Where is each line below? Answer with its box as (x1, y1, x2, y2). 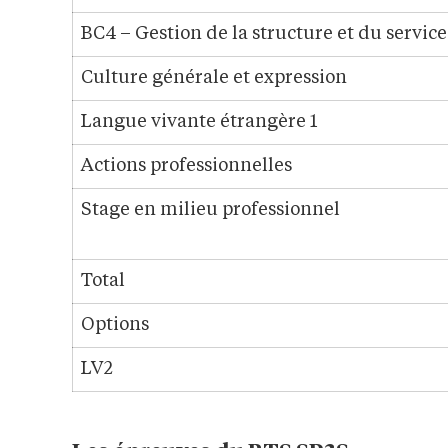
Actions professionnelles (81, 157, 292, 176)
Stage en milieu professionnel (81, 201, 340, 220)
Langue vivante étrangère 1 (81, 113, 317, 132)
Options (81, 316, 149, 335)
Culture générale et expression (81, 69, 347, 88)
